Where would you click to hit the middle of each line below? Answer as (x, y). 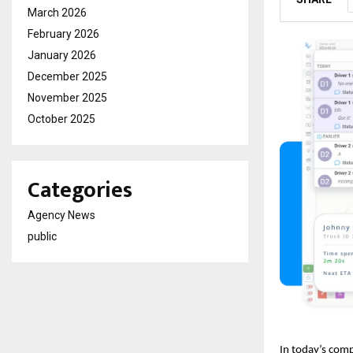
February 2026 (63, 34)
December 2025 (67, 76)
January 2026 (62, 55)
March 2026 (57, 13)
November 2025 (67, 98)
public (42, 236)
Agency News (61, 215)
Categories (80, 190)
